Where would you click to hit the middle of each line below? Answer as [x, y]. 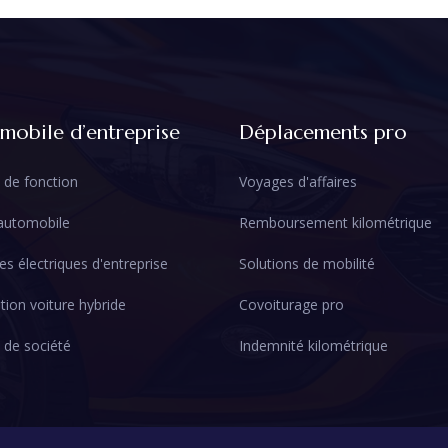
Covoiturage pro [291, 305]
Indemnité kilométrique [313, 346]
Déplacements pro [323, 132]
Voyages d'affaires [298, 181]
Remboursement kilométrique [335, 222]
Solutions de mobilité [307, 263]
